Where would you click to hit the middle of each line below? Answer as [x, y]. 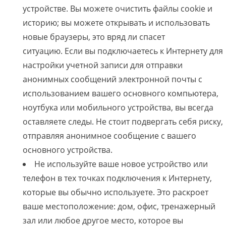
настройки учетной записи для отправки [103, 65]
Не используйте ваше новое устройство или [121, 164]
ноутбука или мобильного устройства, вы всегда [118, 108]
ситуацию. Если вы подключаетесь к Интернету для [123, 51]
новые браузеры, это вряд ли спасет [94, 37]
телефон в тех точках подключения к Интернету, [117, 178]
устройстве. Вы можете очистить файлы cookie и [118, 9]
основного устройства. [68, 150]
